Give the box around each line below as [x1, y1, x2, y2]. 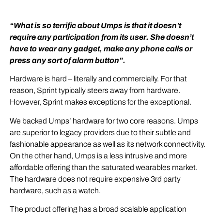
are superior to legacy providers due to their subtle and [10, 128, 191, 137]
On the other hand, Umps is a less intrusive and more [10, 151, 187, 160]
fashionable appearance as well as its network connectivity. [10, 139, 205, 148]
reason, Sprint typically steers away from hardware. [10, 86, 180, 95]
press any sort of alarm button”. [10, 56, 125, 65]
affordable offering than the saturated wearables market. [10, 163, 198, 171]
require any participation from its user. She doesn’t [10, 33, 194, 42]
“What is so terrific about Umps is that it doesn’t [10, 21, 181, 30]
